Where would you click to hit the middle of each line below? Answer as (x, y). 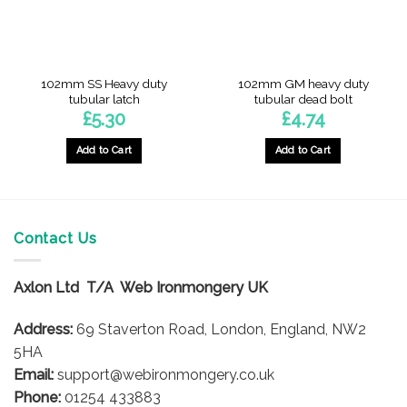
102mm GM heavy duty (303, 83)
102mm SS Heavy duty (104, 83)
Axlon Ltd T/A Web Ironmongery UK (141, 288)
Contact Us (55, 238)
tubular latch (104, 99)
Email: (34, 374)
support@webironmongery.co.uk (164, 374)
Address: (43, 329)
